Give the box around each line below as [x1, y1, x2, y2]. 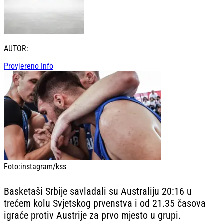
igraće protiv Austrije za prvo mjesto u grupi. [4, 209, 181, 221]
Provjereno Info [4, 61, 53, 71]
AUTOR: [4, 44, 28, 54]
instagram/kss [20, 161, 66, 171]
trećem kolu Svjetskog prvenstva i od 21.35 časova [4, 197, 206, 209]
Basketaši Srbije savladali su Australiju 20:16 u [4, 185, 192, 197]
